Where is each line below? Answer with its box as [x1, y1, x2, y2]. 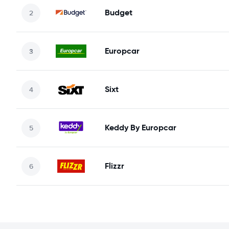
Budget [105, 7, 132, 18]
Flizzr [105, 161, 124, 171]
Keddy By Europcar [105, 122, 176, 133]
